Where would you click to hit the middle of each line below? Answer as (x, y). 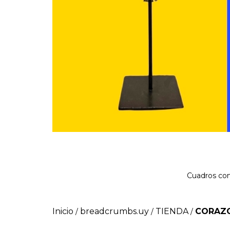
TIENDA (172, 211)
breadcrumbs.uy (114, 211)
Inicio (63, 211)
